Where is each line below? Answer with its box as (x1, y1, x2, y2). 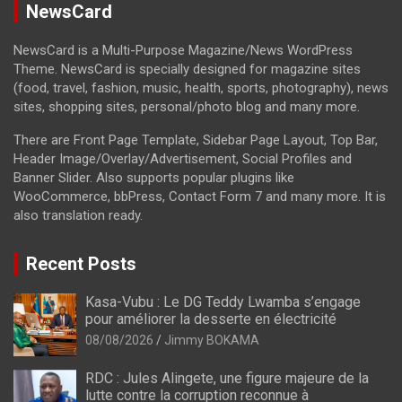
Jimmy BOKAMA (164, 332, 259, 347)
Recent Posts (26, 252, 136, 275)
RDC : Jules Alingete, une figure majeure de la (85, 369, 369, 387)
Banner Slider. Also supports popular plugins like (13, 169, 294, 186)
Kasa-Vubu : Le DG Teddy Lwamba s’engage (85, 293, 361, 310)
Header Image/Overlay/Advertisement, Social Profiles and (13, 150, 352, 167)
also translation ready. (13, 206, 143, 223)
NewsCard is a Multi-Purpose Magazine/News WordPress (13, 41, 353, 58)
